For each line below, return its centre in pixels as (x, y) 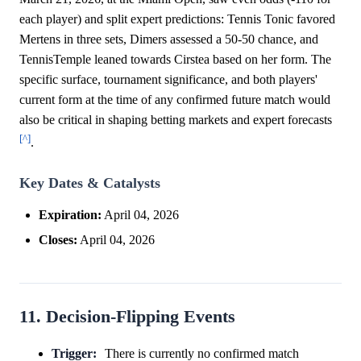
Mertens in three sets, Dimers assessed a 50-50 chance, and (169, 39)
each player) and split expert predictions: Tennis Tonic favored (177, 19)
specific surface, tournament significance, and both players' (168, 79)
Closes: (58, 240)
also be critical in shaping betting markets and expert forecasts (176, 119)
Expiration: (70, 215)
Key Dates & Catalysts (90, 183)
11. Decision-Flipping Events (127, 317)
